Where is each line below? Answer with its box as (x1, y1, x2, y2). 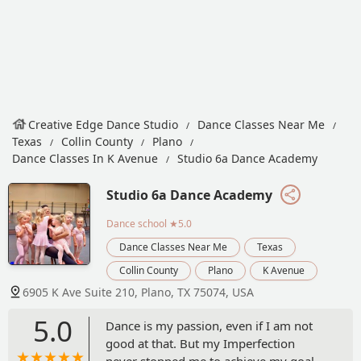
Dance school (106, 216, 167, 230)
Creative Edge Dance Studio (28, 117, 178, 132)
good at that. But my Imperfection (106, 334, 295, 351)
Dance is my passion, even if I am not (106, 317, 313, 334)
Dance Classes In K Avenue (12, 151, 158, 166)
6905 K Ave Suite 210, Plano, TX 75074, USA (23, 284, 254, 300)
